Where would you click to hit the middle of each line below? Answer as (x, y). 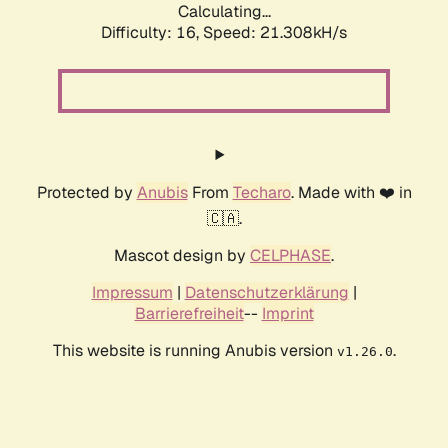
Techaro (261, 193)
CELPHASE (290, 256)
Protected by (86, 193)
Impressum (132, 293)
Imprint (287, 314)
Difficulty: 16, (152, 33)
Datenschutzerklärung (266, 293)
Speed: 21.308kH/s (275, 33)
